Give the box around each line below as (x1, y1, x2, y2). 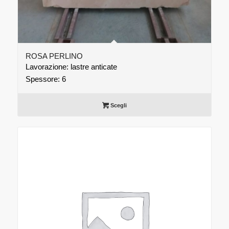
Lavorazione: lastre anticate (25, 62, 117, 72)
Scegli (108, 102, 127, 109)
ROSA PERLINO (25, 52, 83, 61)
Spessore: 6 (25, 75, 66, 84)
